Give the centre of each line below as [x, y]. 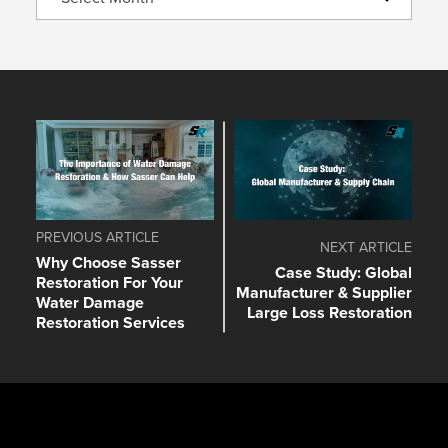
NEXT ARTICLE [366, 248]
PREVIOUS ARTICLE [97, 238]
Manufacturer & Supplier [324, 293]
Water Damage [90, 303]
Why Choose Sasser [108, 263]
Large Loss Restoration [329, 313]
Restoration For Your [109, 283]
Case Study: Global [343, 273]
